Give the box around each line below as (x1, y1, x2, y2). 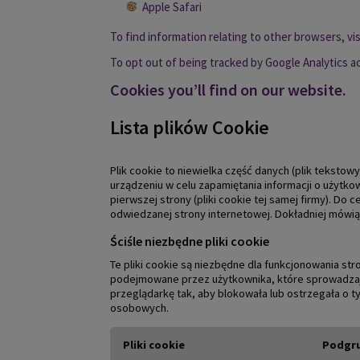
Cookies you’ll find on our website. (110, 80, 346, 100)
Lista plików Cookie (110, 115, 269, 141)
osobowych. (110, 301, 169, 316)
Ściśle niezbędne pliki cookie (110, 232, 269, 249)
